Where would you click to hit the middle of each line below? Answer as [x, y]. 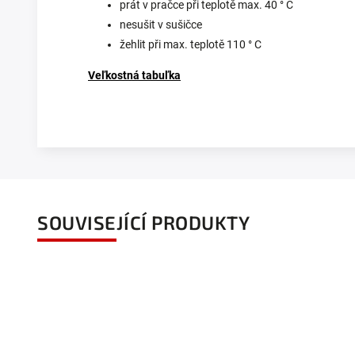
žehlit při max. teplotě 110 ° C [191, 45]
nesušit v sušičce [161, 25]
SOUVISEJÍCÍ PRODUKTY [143, 223]
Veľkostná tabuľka [134, 76]
